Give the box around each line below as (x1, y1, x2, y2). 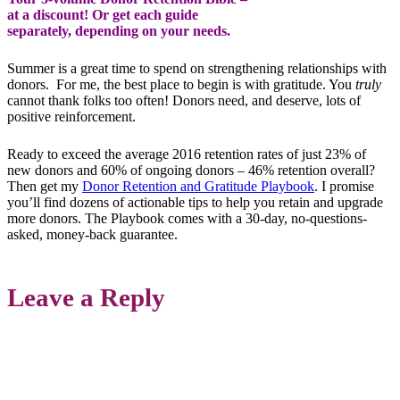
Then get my (7, 179, 82, 195)
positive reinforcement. (7, 109, 136, 125)
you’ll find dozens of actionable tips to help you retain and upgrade (7, 195, 383, 211)
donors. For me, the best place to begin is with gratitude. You (7, 77, 355, 93)
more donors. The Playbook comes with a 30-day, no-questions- (7, 211, 367, 227)
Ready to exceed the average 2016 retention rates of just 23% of (7, 146, 366, 162)
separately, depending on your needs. (7, 23, 230, 39)
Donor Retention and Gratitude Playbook (82, 179, 314, 195)
